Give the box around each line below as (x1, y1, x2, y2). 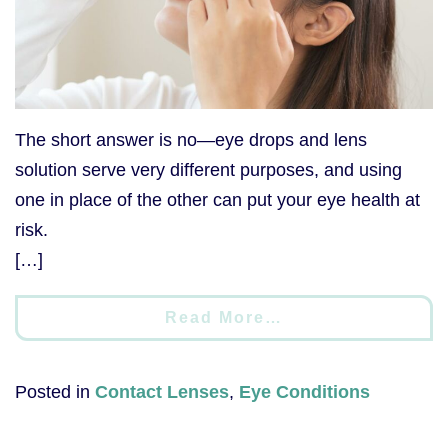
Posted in (15, 381, 95, 402)
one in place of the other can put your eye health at (15, 189, 420, 210)
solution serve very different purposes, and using (15, 159, 402, 180)
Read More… (165, 308, 283, 326)
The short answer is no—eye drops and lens (15, 129, 367, 150)
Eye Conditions (239, 381, 370, 402)
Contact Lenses (95, 381, 229, 402)
